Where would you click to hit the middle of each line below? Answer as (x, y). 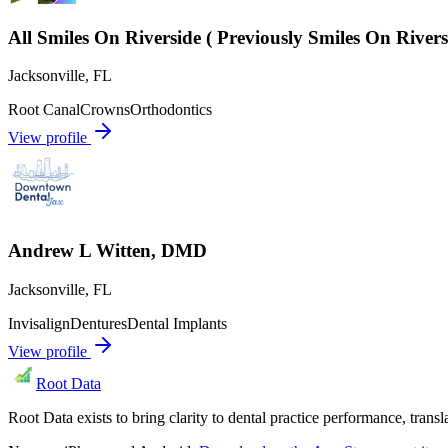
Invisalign (39, 323)
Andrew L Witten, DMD (107, 251)
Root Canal (44, 110)
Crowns (105, 110)
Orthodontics (171, 110)
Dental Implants (177, 323)
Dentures (98, 323)
